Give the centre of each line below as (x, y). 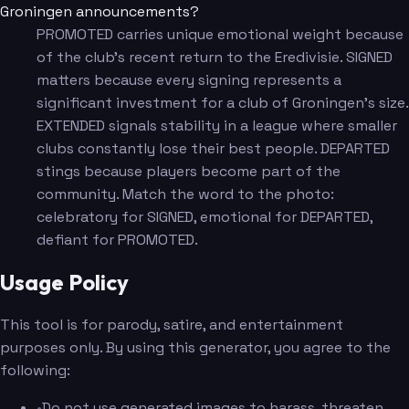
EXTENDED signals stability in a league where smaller (217, 125)
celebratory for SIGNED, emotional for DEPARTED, (204, 216)
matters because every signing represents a (189, 79)
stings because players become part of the (189, 171)
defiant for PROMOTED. (117, 239)
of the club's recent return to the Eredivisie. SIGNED (215, 57)
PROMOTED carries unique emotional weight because (220, 34)
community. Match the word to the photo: (185, 194)
